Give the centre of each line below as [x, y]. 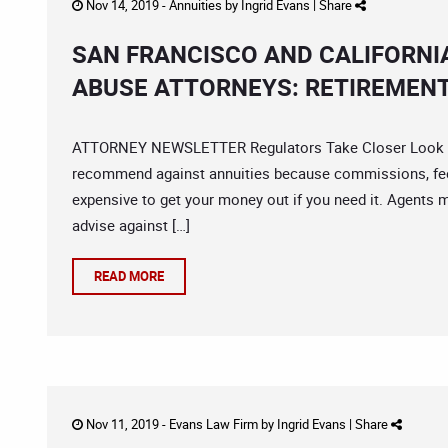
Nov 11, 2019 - [126, 424]
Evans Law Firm [213, 424]
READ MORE [129, 276]
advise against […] [131, 225]
